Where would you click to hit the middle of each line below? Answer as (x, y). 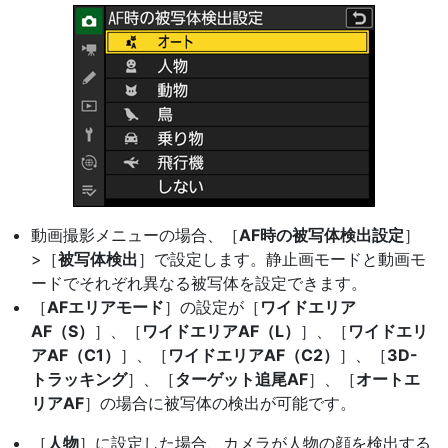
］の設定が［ (212, 307)
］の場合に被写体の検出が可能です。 (220, 403)
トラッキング (79, 379)
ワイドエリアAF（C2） (253, 355)
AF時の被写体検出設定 (321, 235)
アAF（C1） (75, 355)
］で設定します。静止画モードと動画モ (282, 259)
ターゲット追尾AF (241, 379)
